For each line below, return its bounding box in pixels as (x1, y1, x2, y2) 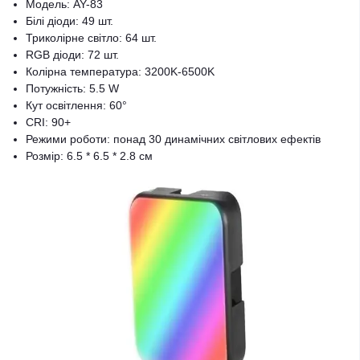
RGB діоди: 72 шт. (26, 48, 119, 61)
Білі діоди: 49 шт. (26, 14, 113, 27)
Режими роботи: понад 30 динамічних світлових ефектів (26, 133, 321, 145)
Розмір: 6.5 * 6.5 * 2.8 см (26, 149, 153, 162)
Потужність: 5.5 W (26, 82, 119, 95)
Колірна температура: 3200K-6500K (26, 65, 215, 78)
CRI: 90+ (26, 116, 71, 129)
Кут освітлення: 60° (26, 99, 127, 112)
